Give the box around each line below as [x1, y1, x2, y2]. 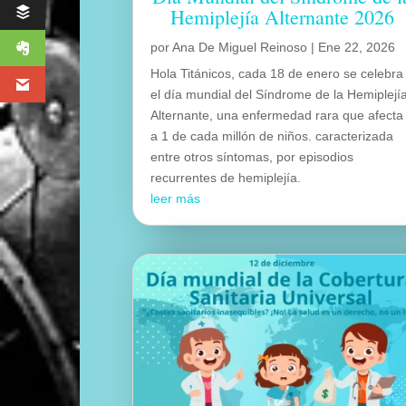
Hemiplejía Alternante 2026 [169, 3, 394, 30]
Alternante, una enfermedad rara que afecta [150, 107, 404, 122]
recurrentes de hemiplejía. [150, 169, 302, 185]
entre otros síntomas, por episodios [150, 149, 354, 164]
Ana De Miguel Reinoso [172, 39, 308, 54]
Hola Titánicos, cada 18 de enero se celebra [150, 65, 404, 81]
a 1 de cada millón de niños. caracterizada [150, 128, 394, 143]
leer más [150, 190, 201, 206]
